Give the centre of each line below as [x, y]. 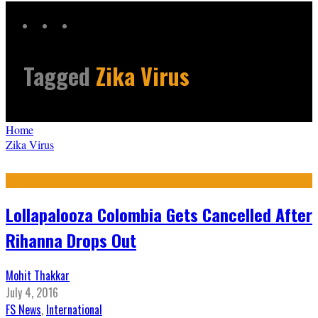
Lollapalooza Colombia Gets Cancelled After [159, 215]
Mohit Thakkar [38, 276]
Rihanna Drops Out [71, 240]
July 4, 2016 [32, 293]
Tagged [60, 76]
